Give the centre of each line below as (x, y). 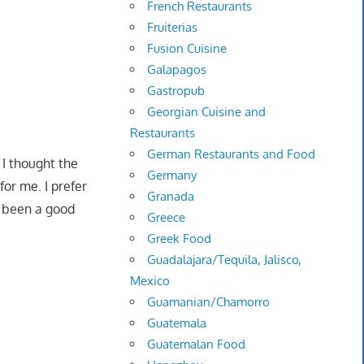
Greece (167, 218)
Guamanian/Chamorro (209, 302)
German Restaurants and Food (232, 154)
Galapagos (177, 70)
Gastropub (176, 91)
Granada (171, 197)
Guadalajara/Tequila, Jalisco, (225, 260)
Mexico (150, 281)
